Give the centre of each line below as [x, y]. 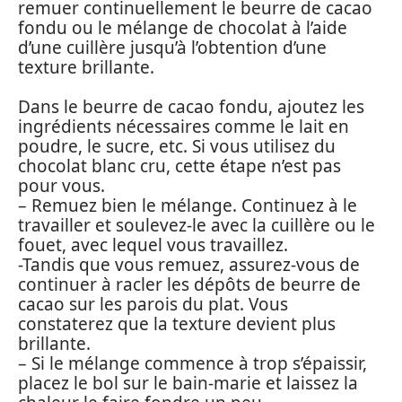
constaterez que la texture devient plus [177, 324]
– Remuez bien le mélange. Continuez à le [188, 206]
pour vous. [61, 186]
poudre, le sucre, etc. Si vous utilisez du [177, 147]
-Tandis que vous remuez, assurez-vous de [189, 265]
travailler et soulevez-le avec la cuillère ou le [197, 226]
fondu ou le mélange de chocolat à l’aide [183, 27]
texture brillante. [86, 67]
